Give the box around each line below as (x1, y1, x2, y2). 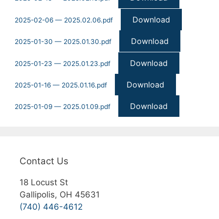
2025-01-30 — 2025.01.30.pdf (15, 38, 111, 46)
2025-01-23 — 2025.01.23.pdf (15, 59, 110, 67)
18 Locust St (20, 177, 68, 188)
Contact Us (20, 155, 68, 167)
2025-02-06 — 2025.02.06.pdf (15, 16, 113, 24)
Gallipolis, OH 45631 (20, 190, 100, 200)
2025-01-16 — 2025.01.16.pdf (15, 81, 107, 89)
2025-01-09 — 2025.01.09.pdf (15, 103, 110, 111)
